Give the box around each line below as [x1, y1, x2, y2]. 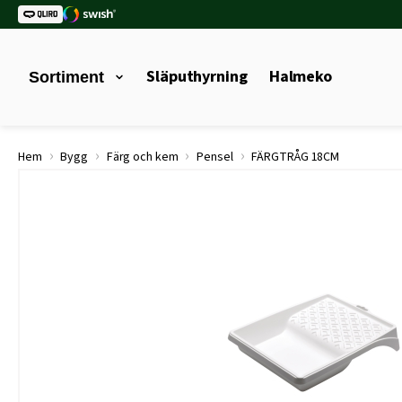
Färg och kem [106, 148, 179, 166]
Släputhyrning [146, 66, 248, 88]
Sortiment [29, 68, 104, 86]
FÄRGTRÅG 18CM [249, 148, 340, 166]
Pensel [197, 148, 233, 166]
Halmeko [268, 66, 333, 88]
